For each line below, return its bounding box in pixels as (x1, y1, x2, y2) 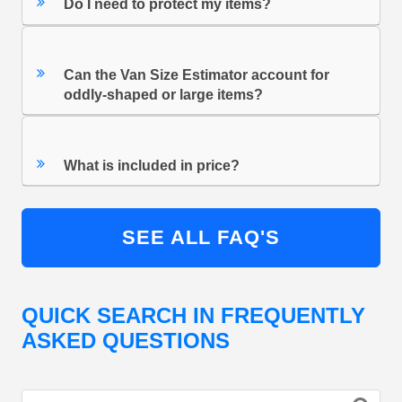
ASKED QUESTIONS (22, 328, 230, 354)
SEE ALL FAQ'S (122, 226, 280, 249)
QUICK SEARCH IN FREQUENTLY (22, 303, 365, 328)
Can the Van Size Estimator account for (64, 67, 330, 83)
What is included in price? (64, 157, 240, 173)
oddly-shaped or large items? (64, 87, 264, 103)
